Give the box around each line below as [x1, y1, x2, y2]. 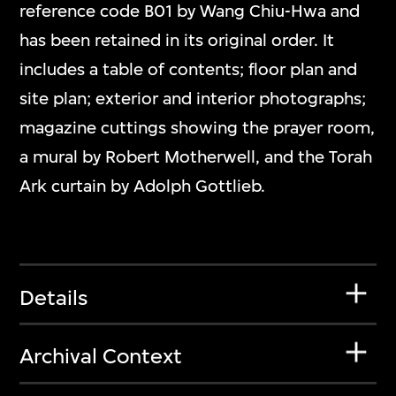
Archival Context [19, 344, 183, 369]
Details [19, 285, 88, 310]
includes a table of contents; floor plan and [19, 58, 358, 80]
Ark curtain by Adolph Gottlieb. [19, 175, 266, 196]
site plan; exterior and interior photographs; [19, 88, 367, 109]
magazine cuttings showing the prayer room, [19, 117, 376, 138]
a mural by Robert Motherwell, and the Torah [19, 146, 373, 167]
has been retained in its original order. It [19, 29, 335, 50]
